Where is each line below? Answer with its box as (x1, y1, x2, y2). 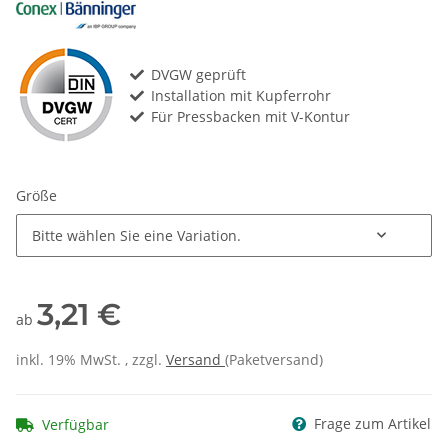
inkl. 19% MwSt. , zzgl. (16, 350, 166, 370)
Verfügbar (42, 414, 109, 434)
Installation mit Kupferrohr (151, 85, 331, 105)
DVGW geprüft (151, 64, 246, 84)
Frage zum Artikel (310, 413, 431, 433)
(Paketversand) (225, 350, 323, 370)
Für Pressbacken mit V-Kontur (151, 106, 350, 126)
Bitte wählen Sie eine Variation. (32, 226, 241, 246)
